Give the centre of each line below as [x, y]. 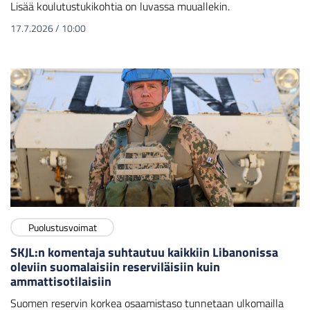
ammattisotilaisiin [61, 282]
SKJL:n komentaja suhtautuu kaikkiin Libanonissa [144, 253]
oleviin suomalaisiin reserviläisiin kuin [115, 267]
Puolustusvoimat [62, 227]
